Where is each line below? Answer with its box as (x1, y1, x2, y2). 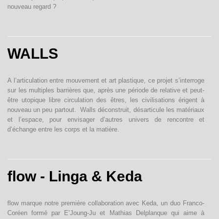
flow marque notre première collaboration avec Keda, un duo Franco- (7, 199, 204, 207)
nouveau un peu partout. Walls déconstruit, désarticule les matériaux (7, 106, 204, 113)
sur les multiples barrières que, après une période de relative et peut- (7, 87, 204, 94)
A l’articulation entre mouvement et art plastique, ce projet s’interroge (7, 77, 204, 84)
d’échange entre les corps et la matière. (7, 126, 119, 133)
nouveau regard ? (7, 3, 56, 10)
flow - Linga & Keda (7, 168, 142, 184)
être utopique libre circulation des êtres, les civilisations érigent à (7, 96, 204, 104)
